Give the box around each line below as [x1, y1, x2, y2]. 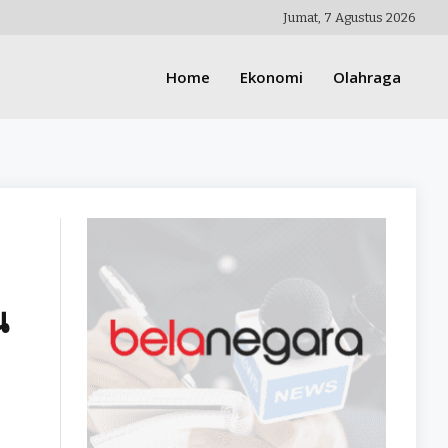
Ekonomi [240, 67, 304, 87]
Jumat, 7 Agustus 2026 [283, 10, 417, 25]
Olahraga [333, 67, 402, 87]
